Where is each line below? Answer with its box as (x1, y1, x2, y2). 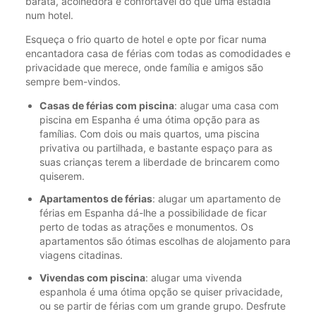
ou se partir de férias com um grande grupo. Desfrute (39, 300, 286, 312)
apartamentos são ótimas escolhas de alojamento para (39, 235, 291, 248)
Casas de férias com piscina (39, 99, 174, 112)
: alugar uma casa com (174, 99, 279, 112)
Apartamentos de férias (39, 193, 152, 205)
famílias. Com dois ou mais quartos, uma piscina (39, 128, 260, 140)
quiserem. (39, 170, 85, 183)
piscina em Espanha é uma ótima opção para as (39, 114, 260, 126)
